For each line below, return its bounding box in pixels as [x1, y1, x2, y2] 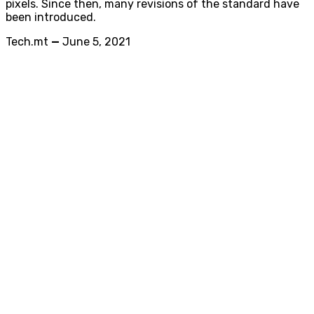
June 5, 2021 [62, 34, 130, 48]
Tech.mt [6, 34, 48, 48]
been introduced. [6, 10, 96, 24]
